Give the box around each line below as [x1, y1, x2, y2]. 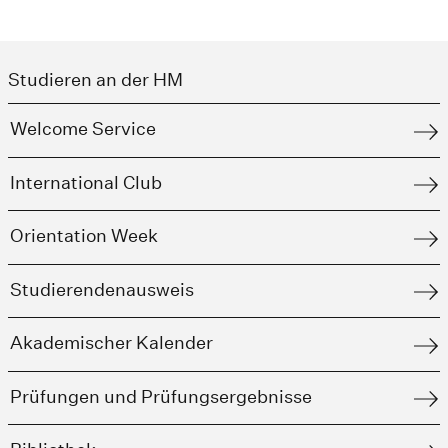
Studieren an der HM [8, 69, 183, 91]
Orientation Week [10, 225, 158, 247]
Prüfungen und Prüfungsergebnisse [10, 385, 312, 407]
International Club [10, 171, 162, 193]
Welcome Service [10, 118, 156, 140]
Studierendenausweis [10, 278, 194, 300]
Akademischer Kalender [10, 332, 213, 354]
